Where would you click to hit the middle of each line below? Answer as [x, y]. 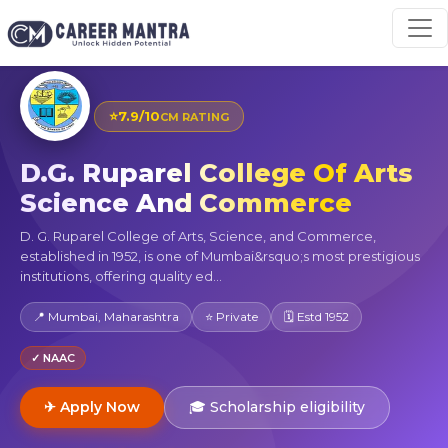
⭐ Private [231, 316]
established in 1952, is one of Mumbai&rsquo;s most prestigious [220, 255]
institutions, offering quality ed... [121, 275]
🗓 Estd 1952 [316, 316]
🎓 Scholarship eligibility [277, 406]
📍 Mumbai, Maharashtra [106, 316]
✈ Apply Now [92, 406]
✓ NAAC [53, 357]
